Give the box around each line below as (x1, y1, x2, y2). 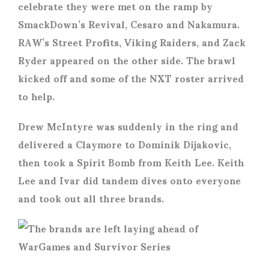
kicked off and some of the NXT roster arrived (18, 64, 244, 92)
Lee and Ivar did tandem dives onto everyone (18, 166, 241, 195)
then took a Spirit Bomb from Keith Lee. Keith (18, 148, 244, 177)
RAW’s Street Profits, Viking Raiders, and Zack (18, 28, 246, 56)
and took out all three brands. (18, 184, 164, 213)
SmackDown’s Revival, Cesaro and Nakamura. (18, 10, 240, 38)
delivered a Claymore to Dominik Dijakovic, (18, 130, 231, 159)
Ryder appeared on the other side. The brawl (18, 46, 235, 74)
